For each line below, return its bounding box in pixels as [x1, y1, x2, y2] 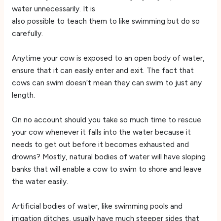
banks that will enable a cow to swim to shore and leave [11, 164, 202, 174]
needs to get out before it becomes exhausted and [11, 139, 189, 149]
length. [11, 90, 35, 100]
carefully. [11, 29, 43, 38]
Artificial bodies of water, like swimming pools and [11, 201, 183, 211]
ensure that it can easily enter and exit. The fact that [11, 65, 194, 75]
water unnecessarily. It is [11, 4, 95, 14]
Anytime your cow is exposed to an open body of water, [11, 53, 205, 63]
